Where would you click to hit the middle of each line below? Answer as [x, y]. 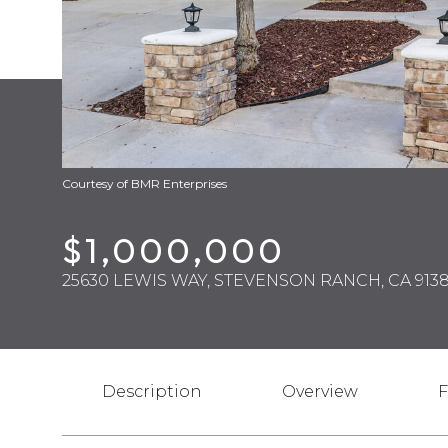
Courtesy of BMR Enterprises [144, 183]
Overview [320, 391]
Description [152, 391]
